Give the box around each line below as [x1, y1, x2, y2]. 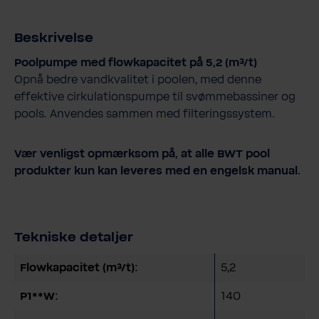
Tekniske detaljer [14, 230, 133, 245]
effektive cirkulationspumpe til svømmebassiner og [14, 90, 296, 103]
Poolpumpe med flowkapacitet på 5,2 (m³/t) [14, 56, 257, 69]
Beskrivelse [14, 31, 93, 46]
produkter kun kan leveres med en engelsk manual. [14, 164, 300, 177]
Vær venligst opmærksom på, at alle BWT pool [14, 147, 270, 160]
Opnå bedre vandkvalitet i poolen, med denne [14, 73, 261, 86]
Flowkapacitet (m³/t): [20, 261, 138, 274]
